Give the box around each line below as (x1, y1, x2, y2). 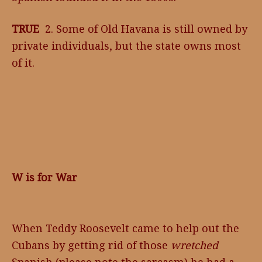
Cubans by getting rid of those (12, 238, 171, 252)
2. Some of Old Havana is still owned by (39, 22, 247, 36)
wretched (171, 238, 218, 252)
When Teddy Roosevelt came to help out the (12, 221, 239, 235)
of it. (12, 56, 37, 70)
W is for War (12, 170, 77, 184)
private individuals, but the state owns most (12, 39, 241, 53)
